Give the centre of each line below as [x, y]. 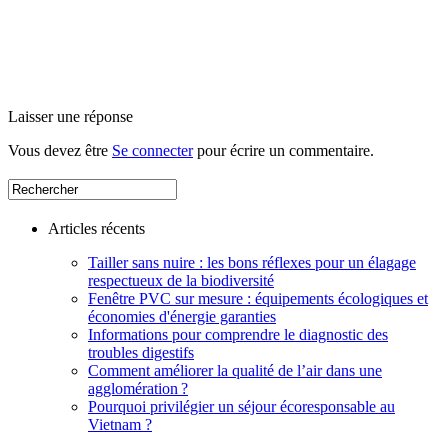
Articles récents [96, 229]
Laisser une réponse [70, 117]
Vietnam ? [120, 425]
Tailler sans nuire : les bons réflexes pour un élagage [252, 263]
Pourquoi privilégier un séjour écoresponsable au [241, 407]
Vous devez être [60, 151]
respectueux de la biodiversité [181, 281]
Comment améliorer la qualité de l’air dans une [235, 371]
